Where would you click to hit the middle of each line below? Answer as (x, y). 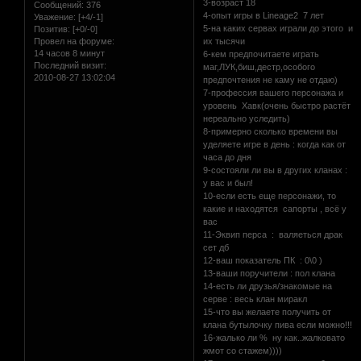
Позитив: (52, 29)
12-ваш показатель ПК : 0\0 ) (263, 260)
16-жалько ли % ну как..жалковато (274, 337)
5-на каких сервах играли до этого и (278, 28)
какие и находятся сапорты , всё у (275, 208)
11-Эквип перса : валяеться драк (273, 234)
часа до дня (228, 157)
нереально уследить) (247, 118)
